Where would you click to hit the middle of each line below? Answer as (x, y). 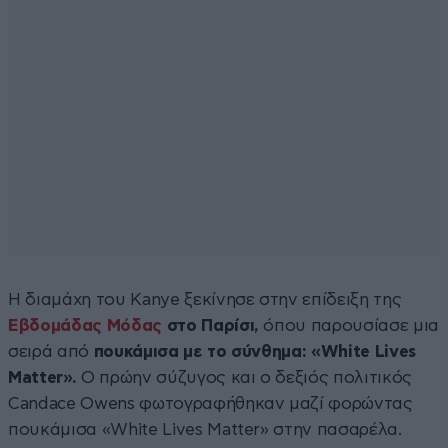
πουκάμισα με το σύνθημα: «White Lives (252, 351)
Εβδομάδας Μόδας (87, 325)
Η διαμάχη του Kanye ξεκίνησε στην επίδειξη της (205, 299)
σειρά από (48, 351)
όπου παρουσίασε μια (349, 325)
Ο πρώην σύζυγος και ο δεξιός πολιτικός (244, 377)
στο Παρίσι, (212, 325)
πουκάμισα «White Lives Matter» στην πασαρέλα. (205, 429)
